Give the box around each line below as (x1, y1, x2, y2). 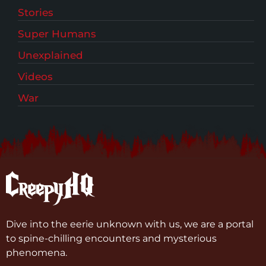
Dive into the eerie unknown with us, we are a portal (6, 218, 254, 230)
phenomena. (6, 246, 67, 258)
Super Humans (18, 27, 96, 40)
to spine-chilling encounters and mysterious (6, 232, 217, 244)
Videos (18, 70, 53, 83)
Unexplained (18, 49, 83, 61)
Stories (18, 6, 53, 18)
